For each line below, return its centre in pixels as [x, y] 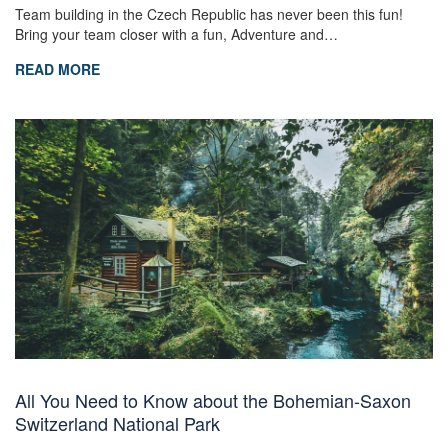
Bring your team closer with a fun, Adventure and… [176, 33]
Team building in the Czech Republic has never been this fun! [209, 13]
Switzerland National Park [117, 422]
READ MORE [57, 68]
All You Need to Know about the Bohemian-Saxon [213, 399]
